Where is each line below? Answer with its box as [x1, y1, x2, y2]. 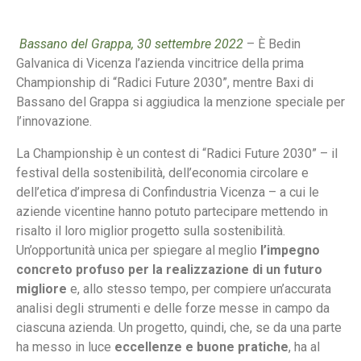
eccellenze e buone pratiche [114, 339, 288, 355]
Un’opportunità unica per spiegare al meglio [16, 243, 257, 258]
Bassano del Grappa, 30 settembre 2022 [19, 36, 243, 52]
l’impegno [257, 243, 320, 258]
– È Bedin [243, 36, 301, 52]
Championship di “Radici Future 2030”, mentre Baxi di [16, 75, 313, 90]
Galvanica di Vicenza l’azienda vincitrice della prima [16, 56, 304, 71]
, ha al [288, 339, 320, 355]
